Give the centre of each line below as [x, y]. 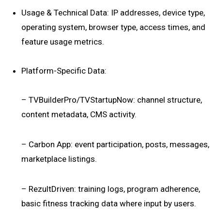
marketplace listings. [59, 159]
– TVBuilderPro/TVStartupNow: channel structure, [112, 100]
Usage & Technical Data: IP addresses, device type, [113, 13]
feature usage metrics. [63, 42]
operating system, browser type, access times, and [113, 27]
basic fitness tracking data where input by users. [109, 203]
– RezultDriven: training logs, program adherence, [111, 189]
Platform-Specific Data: [64, 71]
